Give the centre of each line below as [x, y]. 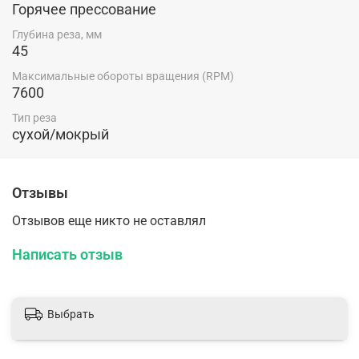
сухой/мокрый [61, 135]
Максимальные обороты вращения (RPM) [123, 76]
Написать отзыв [67, 255]
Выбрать [71, 315]
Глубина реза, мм [57, 34]
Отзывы [40, 193]
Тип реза [34, 118]
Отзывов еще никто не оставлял [109, 221]
